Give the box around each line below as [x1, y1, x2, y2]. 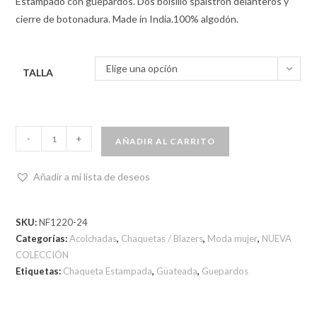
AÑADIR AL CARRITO [115, 136, 216, 147]
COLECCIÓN [16, 249, 69, 261]
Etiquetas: [16, 265, 64, 277]
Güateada [156, 265, 198, 277]
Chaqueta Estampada [63, 265, 153, 277]
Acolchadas [69, 233, 117, 245]
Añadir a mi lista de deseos [33, 171, 151, 183]
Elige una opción [106, 62, 178, 75]
